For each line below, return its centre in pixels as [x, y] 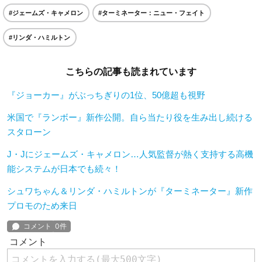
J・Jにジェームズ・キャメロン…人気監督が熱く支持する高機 [130, 154]
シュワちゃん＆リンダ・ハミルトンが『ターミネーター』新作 [130, 191]
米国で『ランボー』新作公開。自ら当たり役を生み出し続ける [130, 117]
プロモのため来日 [42, 205]
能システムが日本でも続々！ [64, 168]
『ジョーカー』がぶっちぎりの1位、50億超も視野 [106, 95]
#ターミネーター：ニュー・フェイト [151, 13]
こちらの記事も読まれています [131, 71]
